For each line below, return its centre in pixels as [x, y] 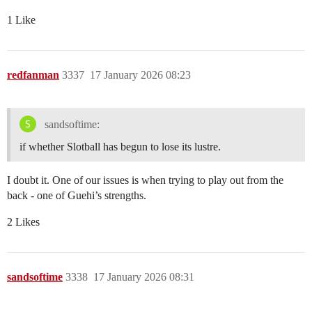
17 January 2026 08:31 [144, 277]
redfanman [33, 75]
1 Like [21, 20]
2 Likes [23, 222]
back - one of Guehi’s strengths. [77, 196]
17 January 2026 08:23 [140, 75]
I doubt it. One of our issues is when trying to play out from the [145, 180]
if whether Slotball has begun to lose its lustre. [120, 147]
